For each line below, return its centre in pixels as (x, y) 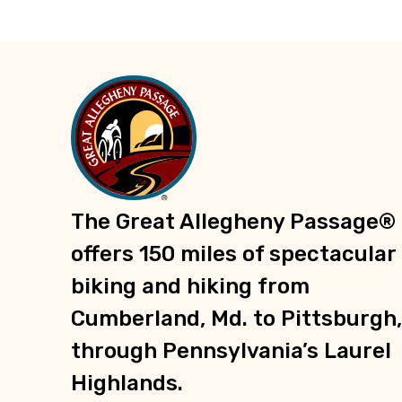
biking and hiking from (190, 287)
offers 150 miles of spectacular (233, 254)
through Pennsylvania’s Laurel (231, 351)
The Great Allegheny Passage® (233, 222)
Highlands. (127, 384)
